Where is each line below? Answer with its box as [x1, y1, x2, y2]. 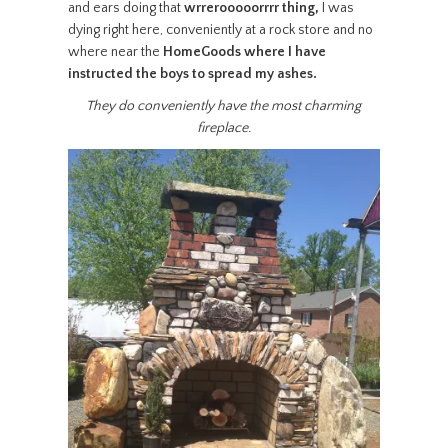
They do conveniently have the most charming [86, 98, 362, 114]
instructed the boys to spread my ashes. [67, 66, 317, 82]
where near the [67, 44, 163, 60]
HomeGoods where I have [162, 44, 326, 60]
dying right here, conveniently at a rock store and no [67, 22, 373, 38]
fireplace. [196, 120, 251, 136]
